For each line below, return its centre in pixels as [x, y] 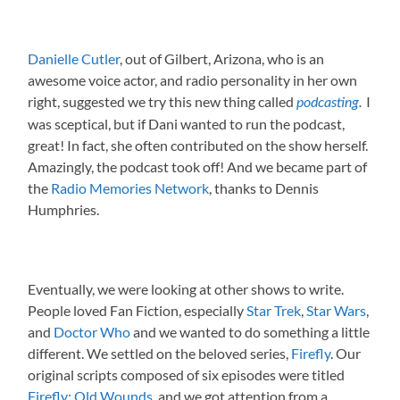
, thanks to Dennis [264, 187]
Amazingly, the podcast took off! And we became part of [198, 166]
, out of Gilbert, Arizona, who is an [222, 58]
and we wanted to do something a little [250, 331]
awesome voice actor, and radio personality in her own [193, 79]
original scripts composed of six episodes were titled [187, 374]
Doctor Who [92, 331]
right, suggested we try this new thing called [162, 101]
